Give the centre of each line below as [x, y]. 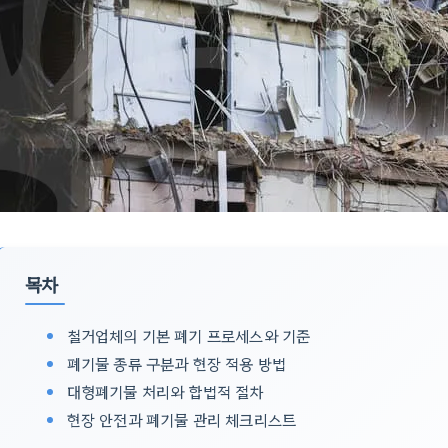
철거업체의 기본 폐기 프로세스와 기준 [188, 335]
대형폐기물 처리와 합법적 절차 [165, 391]
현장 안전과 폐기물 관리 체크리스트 [181, 419]
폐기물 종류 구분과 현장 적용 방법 [176, 363]
